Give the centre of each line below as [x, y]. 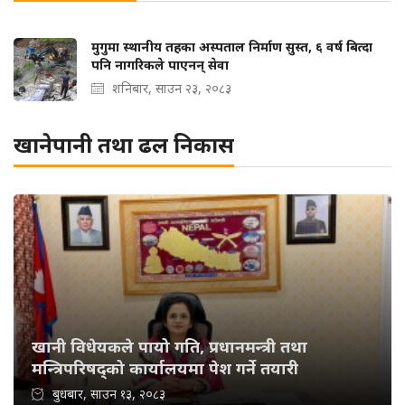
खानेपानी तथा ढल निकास [124, 145]
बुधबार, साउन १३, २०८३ [109, 394]
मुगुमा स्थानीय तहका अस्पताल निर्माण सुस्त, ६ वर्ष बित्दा [232, 47]
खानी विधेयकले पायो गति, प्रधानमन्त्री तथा [170, 347]
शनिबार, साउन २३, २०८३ [172, 89]
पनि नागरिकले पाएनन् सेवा [160, 65]
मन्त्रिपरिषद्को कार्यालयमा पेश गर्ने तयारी [165, 368]
